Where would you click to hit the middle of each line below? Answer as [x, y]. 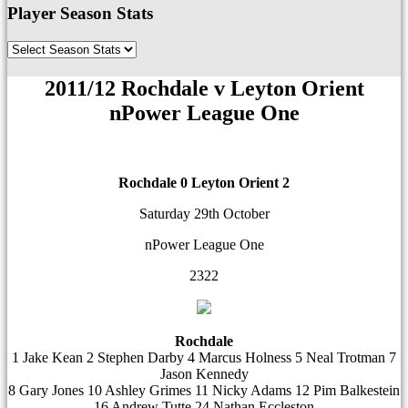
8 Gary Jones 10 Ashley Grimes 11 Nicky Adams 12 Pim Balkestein [204, 390]
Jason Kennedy [204, 374]
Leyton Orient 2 [239, 183]
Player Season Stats [80, 14]
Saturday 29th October [204, 214]
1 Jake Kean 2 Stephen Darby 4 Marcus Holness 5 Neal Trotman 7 [204, 357]
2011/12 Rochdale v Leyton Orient [204, 89]
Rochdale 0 [153, 183]
